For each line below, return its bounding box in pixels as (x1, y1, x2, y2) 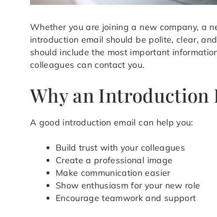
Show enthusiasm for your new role (55, 179, 201, 190)
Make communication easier (55, 167, 170, 178)
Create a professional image (55, 154, 173, 165)
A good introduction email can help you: (30, 116, 193, 127)
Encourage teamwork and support (55, 192, 196, 203)
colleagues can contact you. (30, 59, 145, 70)
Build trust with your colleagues (55, 141, 186, 153)
